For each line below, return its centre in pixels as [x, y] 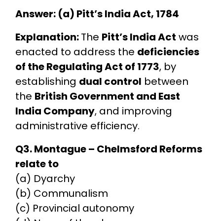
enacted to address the [76, 52]
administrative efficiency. [77, 126]
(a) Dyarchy [45, 178]
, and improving [133, 111]
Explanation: [48, 37]
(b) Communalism [61, 193]
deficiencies [168, 52]
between [165, 81]
